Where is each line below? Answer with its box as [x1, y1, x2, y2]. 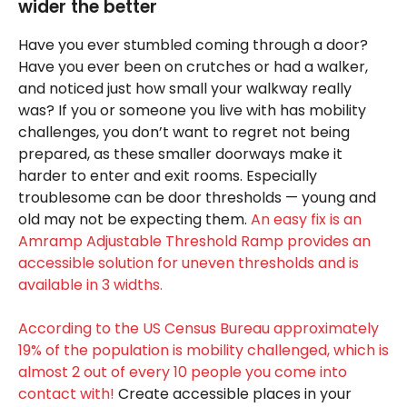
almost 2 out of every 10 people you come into [18, 361, 347, 382]
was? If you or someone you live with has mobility [18, 99, 366, 121]
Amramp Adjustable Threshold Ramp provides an [18, 230, 371, 252]
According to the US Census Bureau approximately [18, 317, 379, 339]
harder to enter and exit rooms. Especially [18, 164, 317, 186]
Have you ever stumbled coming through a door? [18, 34, 368, 55]
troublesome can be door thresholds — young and [18, 186, 376, 208]
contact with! [18, 382, 114, 404]
